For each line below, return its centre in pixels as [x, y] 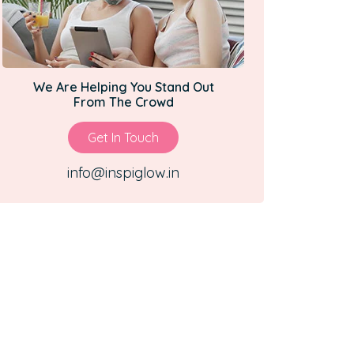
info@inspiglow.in [123, 173]
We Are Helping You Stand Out [123, 87]
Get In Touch [123, 137]
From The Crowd [123, 102]
